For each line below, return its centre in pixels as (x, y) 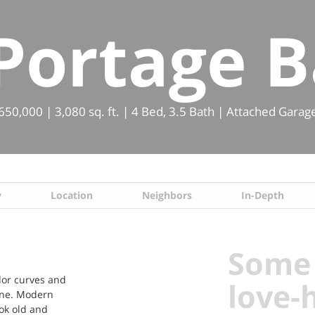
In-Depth (263, 195)
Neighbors (167, 195)
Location (72, 195)
